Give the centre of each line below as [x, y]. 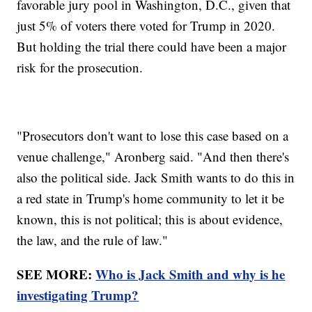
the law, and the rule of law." [93, 240]
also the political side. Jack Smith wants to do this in [156, 177]
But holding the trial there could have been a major [152, 46]
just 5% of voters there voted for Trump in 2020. [146, 25]
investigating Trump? [78, 295]
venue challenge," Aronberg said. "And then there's [153, 156]
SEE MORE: [56, 274]
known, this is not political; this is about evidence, [150, 219]
